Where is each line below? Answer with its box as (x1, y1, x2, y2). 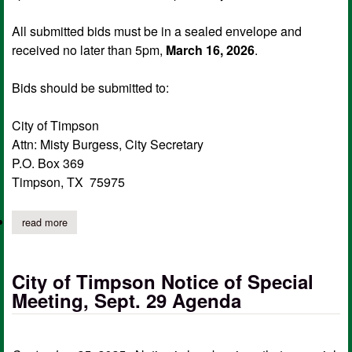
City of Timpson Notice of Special (12, 268, 313, 295)
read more (21, 214, 68, 229)
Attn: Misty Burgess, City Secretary (12, 134, 203, 153)
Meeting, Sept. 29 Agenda (12, 287, 241, 314)
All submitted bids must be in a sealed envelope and (12, 21, 302, 40)
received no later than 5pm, (12, 40, 166, 59)
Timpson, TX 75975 (12, 172, 125, 191)
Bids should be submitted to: (12, 78, 169, 97)
